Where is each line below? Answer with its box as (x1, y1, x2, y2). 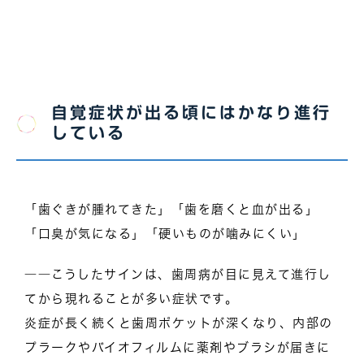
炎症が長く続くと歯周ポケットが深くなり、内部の (24, 316, 333, 329)
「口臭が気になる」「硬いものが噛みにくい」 (24, 227, 306, 240)
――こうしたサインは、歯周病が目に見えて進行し (24, 267, 331, 280)
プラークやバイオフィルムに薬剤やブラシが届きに (24, 340, 331, 353)
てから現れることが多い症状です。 (24, 292, 238, 305)
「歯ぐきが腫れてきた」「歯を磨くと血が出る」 (24, 202, 318, 215)
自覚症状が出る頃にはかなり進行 (51, 103, 331, 120)
